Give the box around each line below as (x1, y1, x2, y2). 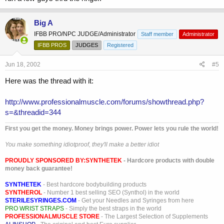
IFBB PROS (37, 42, 66, 48)
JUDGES (75, 42, 98, 48)
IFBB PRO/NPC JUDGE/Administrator (34, 30, 135, 38)
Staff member (141, 31, 173, 37)
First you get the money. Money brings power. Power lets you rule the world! (5, 125, 218, 132)
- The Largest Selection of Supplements (99, 213, 208, 220)
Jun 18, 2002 (5, 61, 40, 68)
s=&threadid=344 (5, 108, 61, 117)
